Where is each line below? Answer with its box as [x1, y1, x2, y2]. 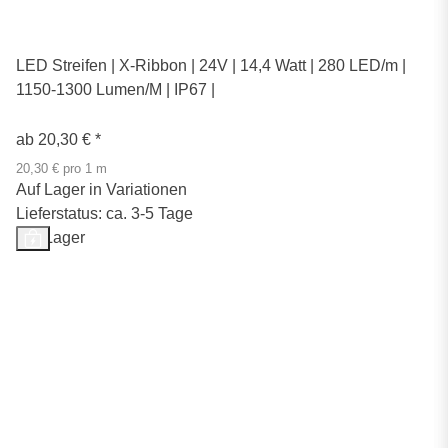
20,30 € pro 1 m [16, 161, 107, 176]
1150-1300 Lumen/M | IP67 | [16, 80, 215, 98]
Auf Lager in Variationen [16, 180, 187, 198]
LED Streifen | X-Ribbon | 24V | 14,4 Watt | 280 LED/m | [16, 56, 406, 74]
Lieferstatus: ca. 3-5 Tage [16, 204, 193, 222]
